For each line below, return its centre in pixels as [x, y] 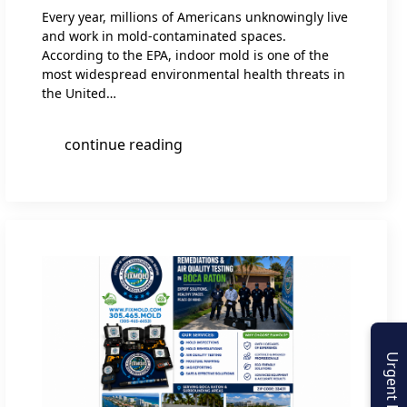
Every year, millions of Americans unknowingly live [195, 17]
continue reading [124, 145]
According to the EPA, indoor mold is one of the [185, 55]
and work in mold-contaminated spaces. [164, 36]
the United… [79, 94]
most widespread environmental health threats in [194, 74]
